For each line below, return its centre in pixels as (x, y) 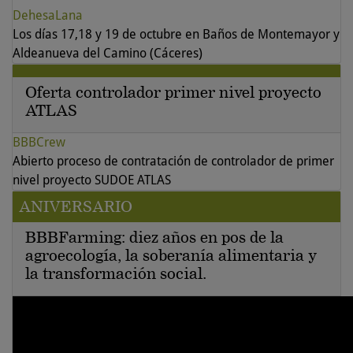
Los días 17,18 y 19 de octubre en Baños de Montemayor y (176, 35)
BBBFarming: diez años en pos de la (154, 238)
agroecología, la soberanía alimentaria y (171, 256)
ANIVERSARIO (76, 207)
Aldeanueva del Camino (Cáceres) (108, 54)
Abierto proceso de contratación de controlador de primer (173, 162)
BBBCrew (39, 143)
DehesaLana (48, 16)
